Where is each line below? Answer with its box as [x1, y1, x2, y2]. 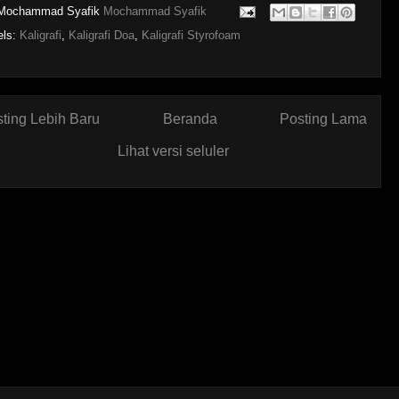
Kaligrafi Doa [69, 28, 134, 42]
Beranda [162, 111, 217, 126]
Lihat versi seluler [117, 143, 229, 159]
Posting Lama [280, 111, 367, 126]
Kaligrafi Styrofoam [142, 28, 240, 42]
